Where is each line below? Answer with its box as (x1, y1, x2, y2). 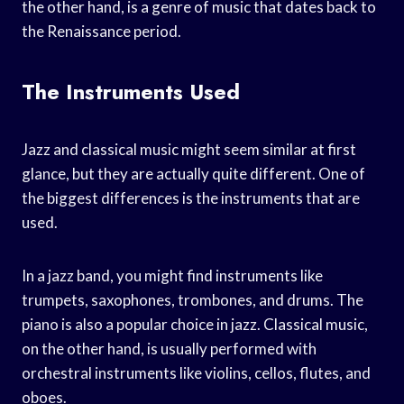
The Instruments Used (22, 75, 240, 107)
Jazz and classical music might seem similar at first (22, 139, 356, 159)
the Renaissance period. (22, 21, 181, 41)
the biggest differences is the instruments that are (22, 188, 360, 207)
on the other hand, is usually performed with (22, 338, 317, 358)
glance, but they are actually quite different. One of (22, 163, 365, 183)
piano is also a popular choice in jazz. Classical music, (22, 314, 368, 334)
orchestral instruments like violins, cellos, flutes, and (22, 363, 371, 382)
